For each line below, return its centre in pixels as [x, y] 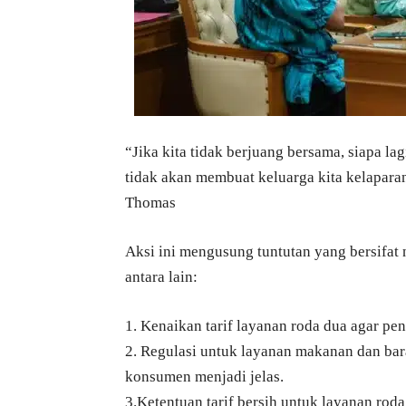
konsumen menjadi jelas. [204, 377]
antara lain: [161, 277]
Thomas [150, 203]
